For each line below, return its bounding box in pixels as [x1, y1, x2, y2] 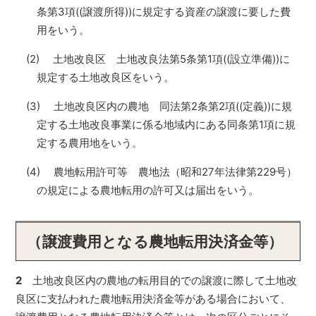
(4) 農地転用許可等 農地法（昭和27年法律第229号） [26, 165, 298, 178]
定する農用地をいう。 [37, 136, 143, 150]
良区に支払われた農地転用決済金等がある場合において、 [16, 292, 291, 305]
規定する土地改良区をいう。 [37, 71, 175, 84]
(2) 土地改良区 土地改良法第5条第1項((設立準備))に [26, 52, 291, 66]
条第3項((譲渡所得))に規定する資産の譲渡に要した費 [37, 5, 291, 18]
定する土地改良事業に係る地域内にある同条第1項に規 [37, 118, 296, 131]
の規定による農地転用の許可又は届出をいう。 [37, 183, 260, 197]
